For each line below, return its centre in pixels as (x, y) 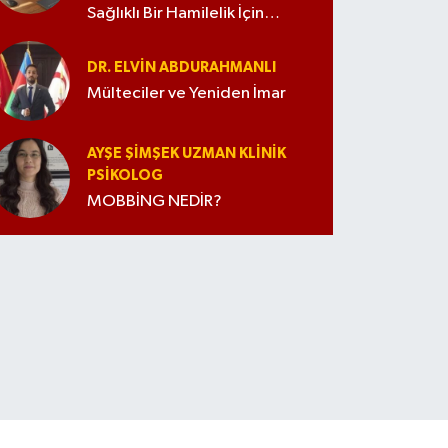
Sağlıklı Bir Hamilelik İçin (176, 13)
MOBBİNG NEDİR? (155, 202)
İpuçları (115, 34)
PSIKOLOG (125, 176)
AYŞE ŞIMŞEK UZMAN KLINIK (187, 154)
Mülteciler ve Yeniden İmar (187, 94)
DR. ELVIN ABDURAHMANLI (182, 68)
